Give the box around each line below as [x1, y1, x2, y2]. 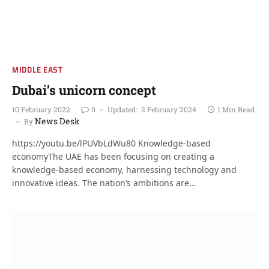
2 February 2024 [141, 104, 196, 114]
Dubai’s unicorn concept [12, 81, 156, 98]
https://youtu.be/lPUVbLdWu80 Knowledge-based [12, 137, 211, 149]
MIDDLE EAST [12, 62, 63, 76]
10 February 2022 [12, 104, 70, 114]
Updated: [107, 104, 137, 114]
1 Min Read [217, 104, 255, 114]
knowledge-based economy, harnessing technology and [12, 163, 237, 175]
